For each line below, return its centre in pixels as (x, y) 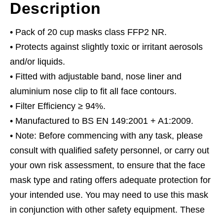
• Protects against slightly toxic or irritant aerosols (106, 47)
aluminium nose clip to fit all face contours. (93, 91)
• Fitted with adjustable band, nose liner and (96, 76)
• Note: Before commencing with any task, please (106, 135)
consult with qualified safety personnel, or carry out (110, 150)
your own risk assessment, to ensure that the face (108, 165)
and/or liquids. (37, 61)
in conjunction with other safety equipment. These (107, 209)
